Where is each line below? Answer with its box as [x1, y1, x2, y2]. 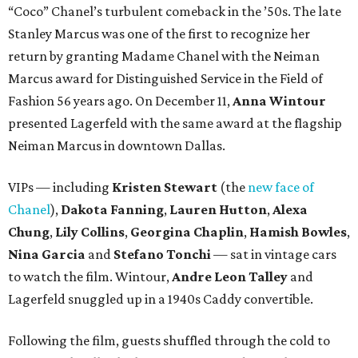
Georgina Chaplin [130, 224, 244, 241]
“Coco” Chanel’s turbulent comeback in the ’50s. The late [8, 3, 341, 20]
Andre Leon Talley [172, 268, 288, 285]
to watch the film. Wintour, [8, 268, 172, 285]
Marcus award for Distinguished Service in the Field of [8, 70, 323, 87]
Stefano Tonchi [113, 246, 211, 263]
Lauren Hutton [169, 201, 267, 218]
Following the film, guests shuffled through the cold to [8, 332, 330, 349]
